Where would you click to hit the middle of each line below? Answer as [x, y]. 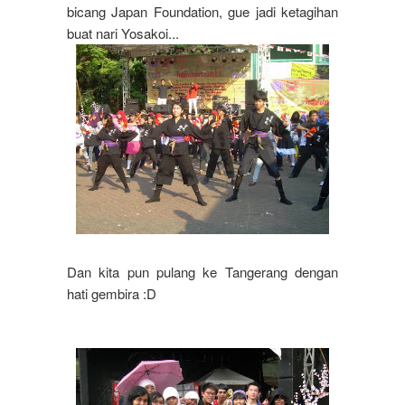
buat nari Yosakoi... [125, 33]
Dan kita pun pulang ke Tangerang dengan [202, 272]
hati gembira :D [112, 294]
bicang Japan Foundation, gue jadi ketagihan [202, 12]
